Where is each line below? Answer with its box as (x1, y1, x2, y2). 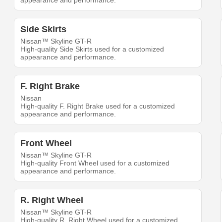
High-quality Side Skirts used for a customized (20, 45, 165, 54)
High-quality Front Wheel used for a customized (20, 159, 170, 167)
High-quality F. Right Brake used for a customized (20, 102, 175, 111)
